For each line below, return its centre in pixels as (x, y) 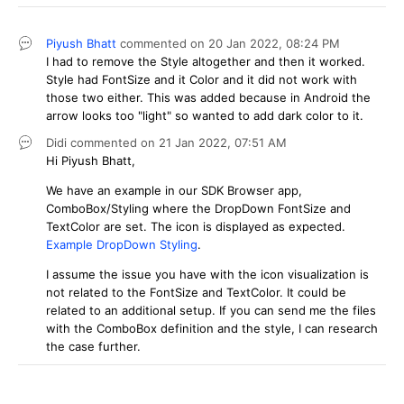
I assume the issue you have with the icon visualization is (207, 274)
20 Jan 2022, (247, 43)
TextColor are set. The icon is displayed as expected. (196, 226)
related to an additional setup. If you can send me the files (211, 310)
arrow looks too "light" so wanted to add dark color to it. (207, 115)
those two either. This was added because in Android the (208, 97)
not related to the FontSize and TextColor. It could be (196, 292)
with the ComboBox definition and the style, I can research (212, 328)
